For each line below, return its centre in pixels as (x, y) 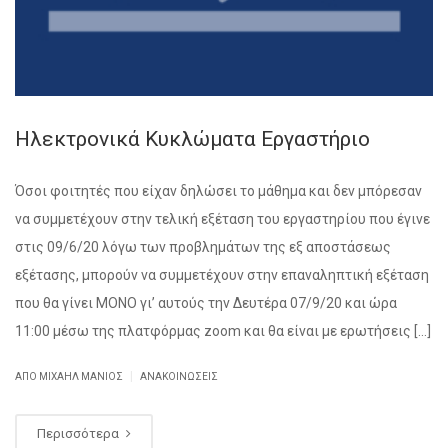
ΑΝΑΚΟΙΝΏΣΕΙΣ (179, 377)
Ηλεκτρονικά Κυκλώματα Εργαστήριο (192, 139)
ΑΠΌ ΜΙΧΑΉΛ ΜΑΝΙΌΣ (70, 377)
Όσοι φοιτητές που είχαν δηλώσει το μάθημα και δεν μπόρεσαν (218, 191)
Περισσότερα (79, 434)
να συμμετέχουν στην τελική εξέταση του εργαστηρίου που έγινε (222, 219)
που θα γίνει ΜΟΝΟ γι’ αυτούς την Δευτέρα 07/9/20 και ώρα (206, 303)
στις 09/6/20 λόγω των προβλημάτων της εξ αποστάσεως (203, 247)
